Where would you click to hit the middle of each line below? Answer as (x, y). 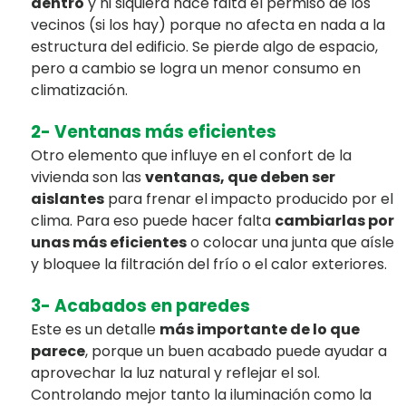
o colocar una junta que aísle (290, 242)
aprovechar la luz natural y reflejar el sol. (175, 372)
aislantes (67, 198)
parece (58, 351)
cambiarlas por (334, 220)
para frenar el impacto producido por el (248, 198)
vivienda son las (87, 177)
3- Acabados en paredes (140, 305)
